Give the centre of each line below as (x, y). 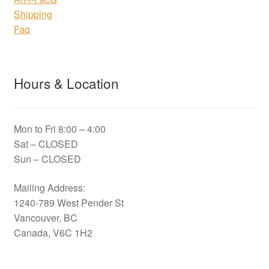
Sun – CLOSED (47, 159)
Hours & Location (66, 83)
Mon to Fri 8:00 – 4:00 (59, 129)
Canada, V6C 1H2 (53, 232)
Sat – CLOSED (46, 144)
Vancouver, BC (45, 217)
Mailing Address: (49, 187)
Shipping (33, 14)
